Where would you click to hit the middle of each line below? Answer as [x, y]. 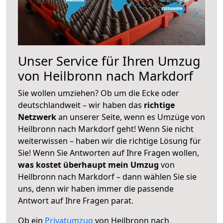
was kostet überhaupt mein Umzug [88, 165]
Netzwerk [38, 117]
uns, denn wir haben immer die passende [96, 188]
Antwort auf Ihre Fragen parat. [76, 200]
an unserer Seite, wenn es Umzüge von [132, 117]
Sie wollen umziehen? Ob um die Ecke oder [99, 93]
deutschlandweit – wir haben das [81, 105]
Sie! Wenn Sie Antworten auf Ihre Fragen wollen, [109, 153]
